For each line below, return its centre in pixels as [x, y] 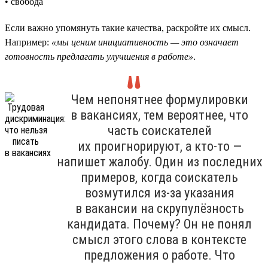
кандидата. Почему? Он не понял [159, 224]
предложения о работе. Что [159, 255]
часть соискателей [159, 130]
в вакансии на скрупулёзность [159, 208]
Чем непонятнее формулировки [159, 99]
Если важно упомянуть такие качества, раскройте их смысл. [128, 28]
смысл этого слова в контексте [159, 239]
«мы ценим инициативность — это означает [145, 42]
